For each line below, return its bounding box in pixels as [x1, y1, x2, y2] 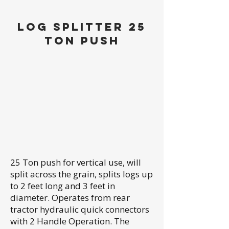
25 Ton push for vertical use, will [10, 156, 141, 168]
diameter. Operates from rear [10, 191, 130, 203]
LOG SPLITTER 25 [17, 19, 146, 34]
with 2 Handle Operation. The [10, 215, 129, 227]
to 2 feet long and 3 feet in [10, 179, 115, 192]
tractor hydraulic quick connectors [10, 203, 149, 215]
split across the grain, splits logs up [10, 168, 153, 180]
